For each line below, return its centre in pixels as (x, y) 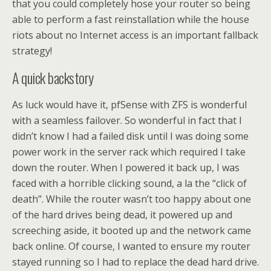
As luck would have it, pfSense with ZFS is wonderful (129, 104)
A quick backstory (53, 77)
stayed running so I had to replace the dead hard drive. (135, 262)
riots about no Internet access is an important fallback (135, 35)
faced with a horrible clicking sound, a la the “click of (129, 183)
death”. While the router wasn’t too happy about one (132, 199)
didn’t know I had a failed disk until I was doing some (130, 136)
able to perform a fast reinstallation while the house (131, 19)
